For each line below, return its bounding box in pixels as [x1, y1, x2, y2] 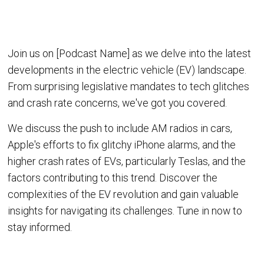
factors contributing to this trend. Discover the [8, 172, 218, 184]
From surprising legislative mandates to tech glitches [8, 80, 250, 93]
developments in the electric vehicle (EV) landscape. [8, 64, 247, 76]
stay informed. [8, 222, 72, 234]
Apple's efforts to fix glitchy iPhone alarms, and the [8, 139, 236, 151]
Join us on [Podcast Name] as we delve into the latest [8, 47, 252, 60]
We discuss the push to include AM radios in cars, [8, 123, 233, 135]
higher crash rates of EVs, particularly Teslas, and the [8, 156, 246, 168]
